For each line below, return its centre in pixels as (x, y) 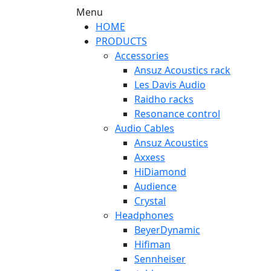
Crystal (150, 201)
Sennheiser (160, 259)
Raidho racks (164, 99)
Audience (155, 186)
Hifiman (152, 244)
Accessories (142, 56)
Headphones (144, 215)
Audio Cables (145, 128)
